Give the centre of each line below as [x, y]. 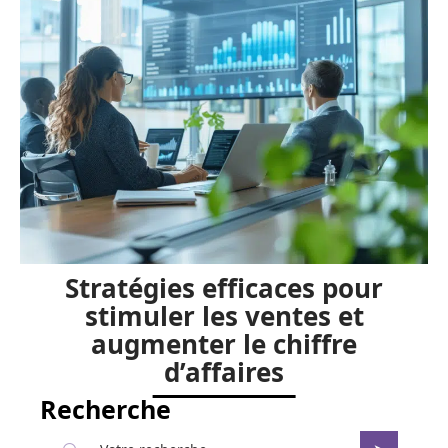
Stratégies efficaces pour [224, 288]
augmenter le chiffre [224, 344]
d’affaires [224, 372]
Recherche [105, 409]
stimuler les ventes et [224, 316]
